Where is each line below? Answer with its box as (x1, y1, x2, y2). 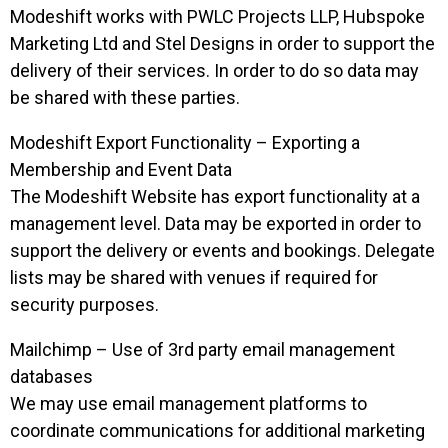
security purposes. (10, 294, 159, 315)
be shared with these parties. (10, 87, 240, 108)
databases (10, 366, 93, 387)
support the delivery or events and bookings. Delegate (10, 240, 435, 261)
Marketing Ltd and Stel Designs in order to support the (10, 33, 435, 54)
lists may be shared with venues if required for (10, 267, 378, 288)
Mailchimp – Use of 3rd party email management (10, 339, 395, 360)
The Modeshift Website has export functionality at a (10, 186, 420, 207)
